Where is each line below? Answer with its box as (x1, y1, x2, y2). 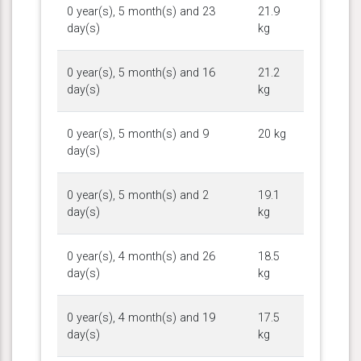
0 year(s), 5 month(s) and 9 (67, 127, 209, 141)
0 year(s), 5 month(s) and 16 (67, 65, 215, 80)
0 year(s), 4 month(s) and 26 (67, 249, 215, 263)
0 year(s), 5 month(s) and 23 (67, 4, 215, 19)
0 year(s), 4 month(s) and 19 (67, 310, 215, 325)
